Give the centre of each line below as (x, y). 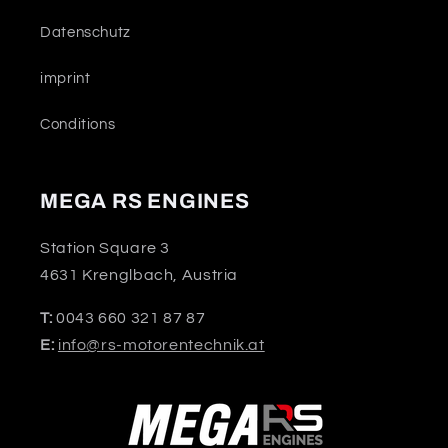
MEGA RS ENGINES (145, 201)
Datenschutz (85, 32)
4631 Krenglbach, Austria (139, 275)
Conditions (78, 124)
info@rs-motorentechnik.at (161, 344)
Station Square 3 (105, 248)
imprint (65, 78)
